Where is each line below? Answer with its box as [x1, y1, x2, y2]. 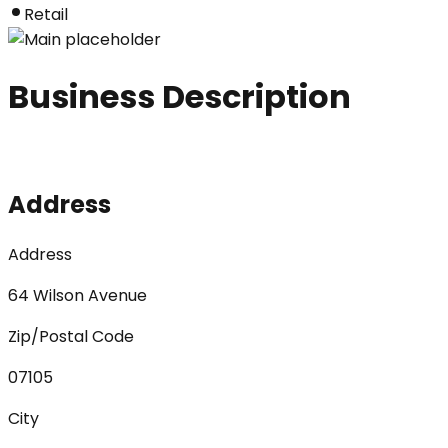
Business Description [8, 74, 351, 120]
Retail [24, 2, 68, 26]
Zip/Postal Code [8, 324, 134, 348]
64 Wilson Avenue [8, 283, 147, 307]
